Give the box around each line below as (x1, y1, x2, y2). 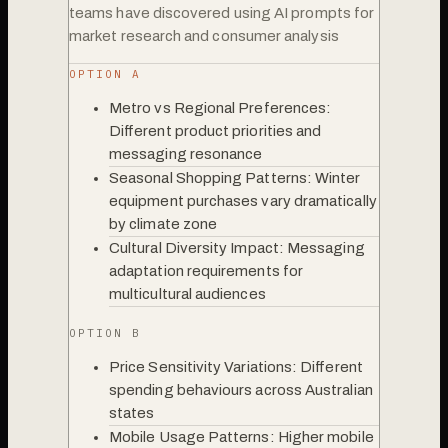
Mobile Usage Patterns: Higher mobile (109, 428, 374, 445)
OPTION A (69, 66, 141, 81)
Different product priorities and (109, 122, 322, 139)
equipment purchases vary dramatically (109, 192, 377, 209)
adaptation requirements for (109, 262, 304, 279)
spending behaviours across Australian (109, 381, 373, 398)
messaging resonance (109, 145, 263, 162)
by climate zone (109, 215, 218, 232)
